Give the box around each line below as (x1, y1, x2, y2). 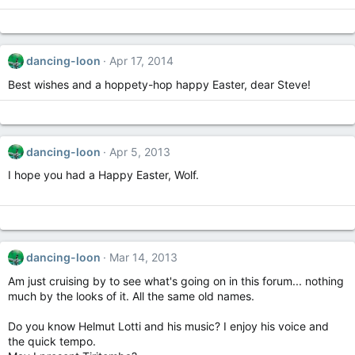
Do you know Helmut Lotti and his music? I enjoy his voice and (8, 319, 329, 333)
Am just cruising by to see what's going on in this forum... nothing (8, 273, 344, 288)
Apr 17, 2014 (109, 54, 174, 68)
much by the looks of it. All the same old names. (8, 288, 254, 303)
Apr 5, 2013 (109, 144, 170, 158)
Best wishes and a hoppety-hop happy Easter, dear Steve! (8, 77, 311, 91)
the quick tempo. (8, 334, 96, 348)
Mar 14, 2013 (109, 250, 177, 265)
